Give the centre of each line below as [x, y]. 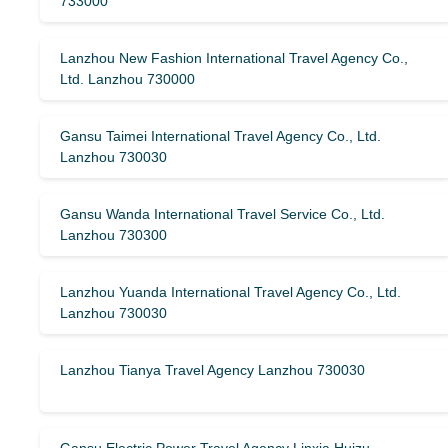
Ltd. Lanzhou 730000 [127, 79]
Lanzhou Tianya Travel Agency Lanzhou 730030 [212, 370]
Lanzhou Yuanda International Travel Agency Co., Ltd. [230, 292]
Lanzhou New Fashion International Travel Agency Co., [234, 58]
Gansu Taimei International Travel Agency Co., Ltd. [220, 136]
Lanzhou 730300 [113, 235]
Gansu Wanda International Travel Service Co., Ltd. [222, 214]
